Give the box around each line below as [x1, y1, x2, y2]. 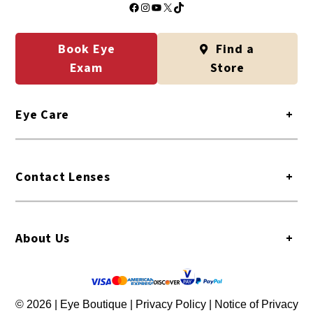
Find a [212, 40, 255, 58]
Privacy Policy [135, 298, 209, 310]
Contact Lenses [15, 168, 110, 186]
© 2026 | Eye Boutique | [15, 298, 136, 310]
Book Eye [57, 40, 115, 58]
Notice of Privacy [214, 298, 298, 310]
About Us [15, 230, 71, 248]
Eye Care [15, 105, 70, 124]
